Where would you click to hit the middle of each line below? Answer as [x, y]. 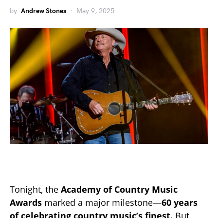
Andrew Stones [44, 11]
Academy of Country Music [119, 190]
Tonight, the [35, 190]
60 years [180, 203]
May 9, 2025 [95, 11]
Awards [26, 203]
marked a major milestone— [102, 203]
